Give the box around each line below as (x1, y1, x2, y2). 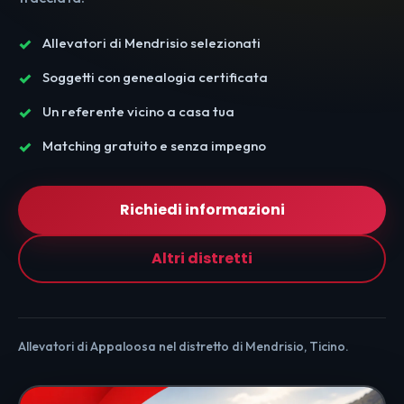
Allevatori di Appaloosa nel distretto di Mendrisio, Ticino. (18, 338, 349, 354)
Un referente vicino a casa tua (42, 103, 234, 120)
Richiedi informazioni (119, 199, 285, 220)
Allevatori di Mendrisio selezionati (42, 34, 261, 51)
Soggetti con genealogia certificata (42, 69, 268, 86)
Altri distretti (151, 248, 252, 269)
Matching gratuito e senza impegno (42, 137, 266, 154)
